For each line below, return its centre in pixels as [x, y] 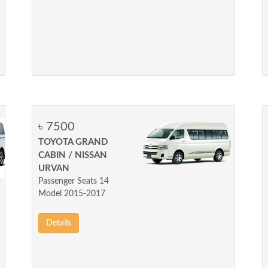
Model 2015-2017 [72, 194]
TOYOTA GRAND [73, 142]
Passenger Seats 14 [74, 181]
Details [59, 223]
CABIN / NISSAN [73, 155]
